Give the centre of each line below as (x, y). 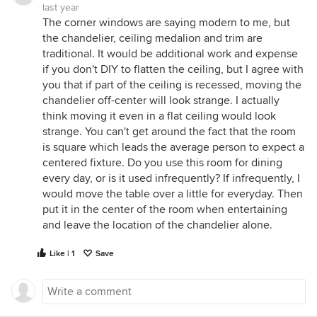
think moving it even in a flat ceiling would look (159, 116)
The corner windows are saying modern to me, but (166, 22)
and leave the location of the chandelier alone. (157, 225)
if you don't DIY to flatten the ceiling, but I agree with (173, 69)
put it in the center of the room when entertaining (165, 209)
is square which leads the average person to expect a (173, 147)
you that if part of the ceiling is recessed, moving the (172, 85)
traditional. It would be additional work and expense (170, 53)
